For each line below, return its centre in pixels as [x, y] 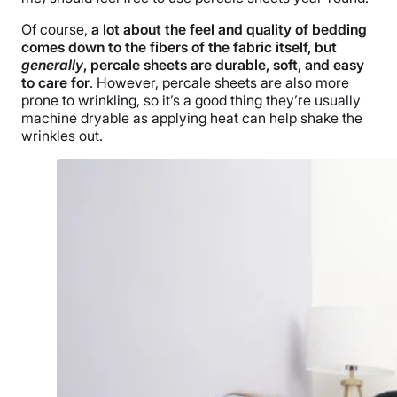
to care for [55, 82]
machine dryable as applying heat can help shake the [192, 117]
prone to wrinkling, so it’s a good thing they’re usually [191, 100]
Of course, [56, 29]
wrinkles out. [62, 135]
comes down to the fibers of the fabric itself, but [179, 47]
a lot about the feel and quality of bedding [229, 29]
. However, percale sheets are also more [219, 82]
